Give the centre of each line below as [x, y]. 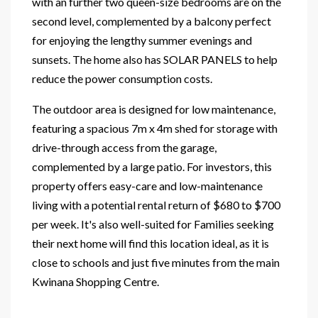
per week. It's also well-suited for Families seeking [153, 224]
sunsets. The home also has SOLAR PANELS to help [155, 59]
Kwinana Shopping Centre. [95, 281]
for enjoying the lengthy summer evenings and [142, 40]
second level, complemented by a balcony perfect [152, 21]
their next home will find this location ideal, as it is [150, 243]
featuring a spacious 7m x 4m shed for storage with [155, 128]
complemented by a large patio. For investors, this [152, 166]
